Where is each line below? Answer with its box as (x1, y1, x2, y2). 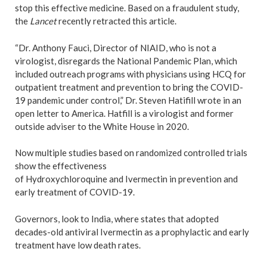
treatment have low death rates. (15, 239, 141, 250)
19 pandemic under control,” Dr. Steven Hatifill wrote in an (15, 94, 241, 105)
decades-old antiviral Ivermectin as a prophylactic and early (15, 226, 249, 237)
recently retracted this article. (57, 15, 180, 26)
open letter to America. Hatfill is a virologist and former (15, 107, 234, 119)
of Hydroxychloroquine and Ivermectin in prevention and (15, 173, 238, 184)
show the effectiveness (15, 160, 107, 171)
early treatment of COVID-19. (15, 187, 138, 197)
